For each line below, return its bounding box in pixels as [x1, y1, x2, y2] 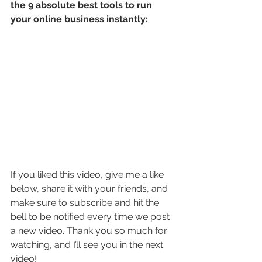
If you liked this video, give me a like [11, 168, 166, 180]
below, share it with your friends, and [11, 182, 170, 194]
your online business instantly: [11, 13, 148, 25]
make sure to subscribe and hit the [11, 196, 161, 208]
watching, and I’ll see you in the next [11, 239, 166, 250]
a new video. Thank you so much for [11, 225, 170, 236]
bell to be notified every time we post [11, 211, 172, 222]
